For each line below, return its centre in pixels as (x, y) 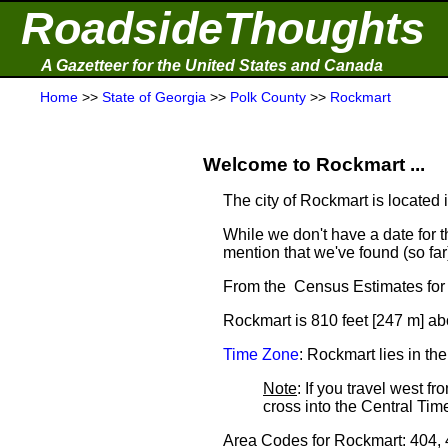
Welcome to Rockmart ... (314, 164)
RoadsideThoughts (223, 28)
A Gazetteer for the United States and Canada (212, 65)
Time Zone (261, 354)
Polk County (268, 97)
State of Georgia (154, 97)
